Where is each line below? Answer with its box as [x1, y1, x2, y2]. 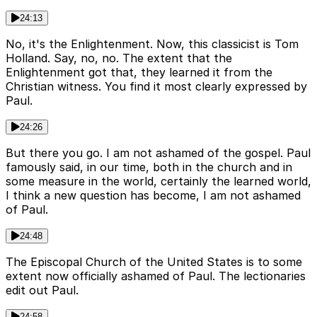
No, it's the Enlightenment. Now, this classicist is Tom [6, 36, 299, 51]
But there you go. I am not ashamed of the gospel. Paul [6, 145, 311, 160]
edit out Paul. [6, 282, 79, 297]
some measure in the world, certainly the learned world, [6, 173, 311, 188]
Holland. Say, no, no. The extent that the [6, 50, 232, 65]
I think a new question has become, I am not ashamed [6, 188, 301, 202]
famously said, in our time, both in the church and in [6, 159, 292, 174]
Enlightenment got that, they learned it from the [6, 64, 272, 79]
